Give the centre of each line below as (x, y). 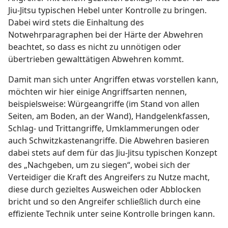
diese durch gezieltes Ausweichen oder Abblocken (105, 190)
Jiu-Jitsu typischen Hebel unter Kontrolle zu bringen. (107, 10)
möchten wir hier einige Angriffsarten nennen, (97, 92)
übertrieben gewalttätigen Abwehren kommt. (96, 59)
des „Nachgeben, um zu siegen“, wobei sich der (99, 165)
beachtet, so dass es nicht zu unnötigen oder (95, 47)
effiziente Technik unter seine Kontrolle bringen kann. (111, 214)
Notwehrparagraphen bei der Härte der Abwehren (106, 35)
